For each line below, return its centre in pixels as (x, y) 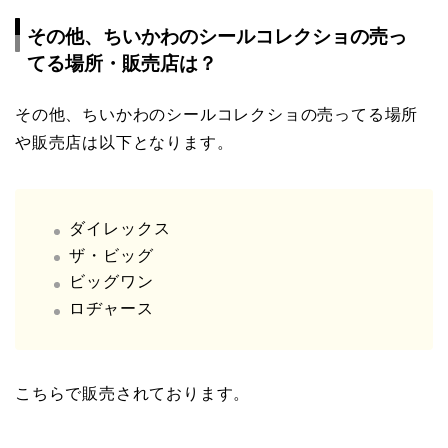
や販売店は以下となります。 (124, 143)
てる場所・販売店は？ (122, 64)
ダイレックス (120, 229)
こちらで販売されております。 (133, 394)
